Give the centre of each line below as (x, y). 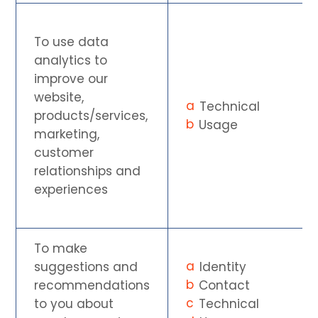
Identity (223, 267)
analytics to (71, 60)
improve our (71, 78)
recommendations (92, 285)
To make (61, 248)
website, (59, 97)
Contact (225, 285)
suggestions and (86, 267)
